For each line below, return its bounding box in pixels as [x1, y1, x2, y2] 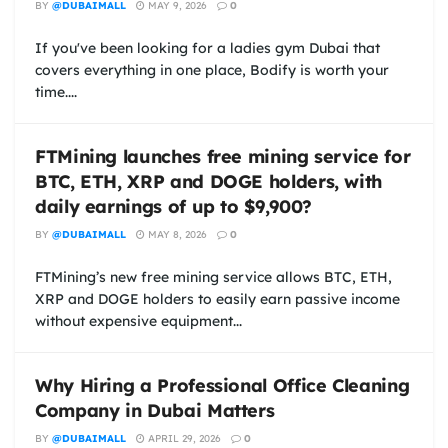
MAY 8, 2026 [145, 227, 207, 241]
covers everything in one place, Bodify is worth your [35, 60, 389, 79]
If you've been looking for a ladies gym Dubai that [35, 38, 380, 57]
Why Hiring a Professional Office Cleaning [35, 373, 410, 397]
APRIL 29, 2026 [145, 431, 221, 445]
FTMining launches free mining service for [35, 144, 411, 168]
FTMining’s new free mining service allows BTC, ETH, [35, 267, 392, 286]
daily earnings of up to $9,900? [35, 194, 318, 218]
